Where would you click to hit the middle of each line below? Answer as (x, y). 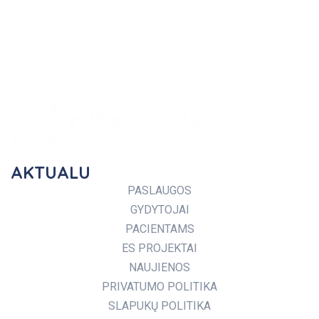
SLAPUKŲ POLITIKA (159, 306)
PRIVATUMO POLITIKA (159, 287)
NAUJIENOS (159, 267)
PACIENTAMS (159, 229)
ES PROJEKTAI (159, 248)
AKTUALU (51, 172)
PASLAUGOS (159, 190)
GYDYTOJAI (159, 210)
